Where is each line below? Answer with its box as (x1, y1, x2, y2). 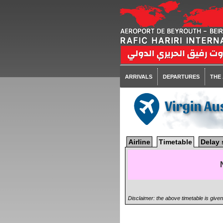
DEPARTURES (162, 74, 200, 80)
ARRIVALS (124, 74, 152, 80)
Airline (128, 138, 150, 146)
